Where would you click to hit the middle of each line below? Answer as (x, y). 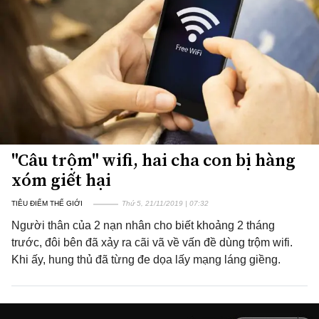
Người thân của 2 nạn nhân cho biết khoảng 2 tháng (143, 225)
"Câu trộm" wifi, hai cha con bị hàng (153, 160)
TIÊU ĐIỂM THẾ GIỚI (47, 203)
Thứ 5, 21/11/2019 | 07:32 (165, 203)
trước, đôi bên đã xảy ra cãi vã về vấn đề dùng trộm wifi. (152, 242)
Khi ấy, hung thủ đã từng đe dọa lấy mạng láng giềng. (146, 260)
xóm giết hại (61, 180)
